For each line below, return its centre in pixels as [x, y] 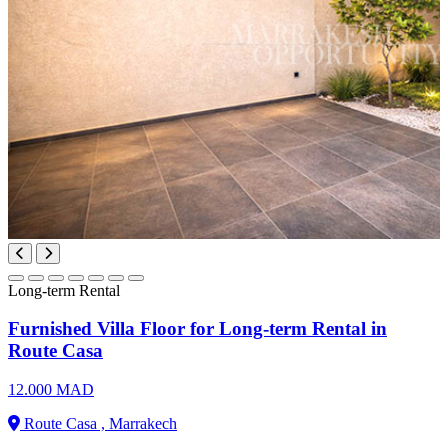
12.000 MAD [51, 389]
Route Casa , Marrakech [98, 423]
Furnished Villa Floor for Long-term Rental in [197, 329]
